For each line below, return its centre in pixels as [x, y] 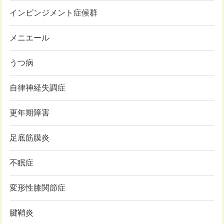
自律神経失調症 [37, 88]
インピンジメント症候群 [53, 13]
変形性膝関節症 [37, 188]
